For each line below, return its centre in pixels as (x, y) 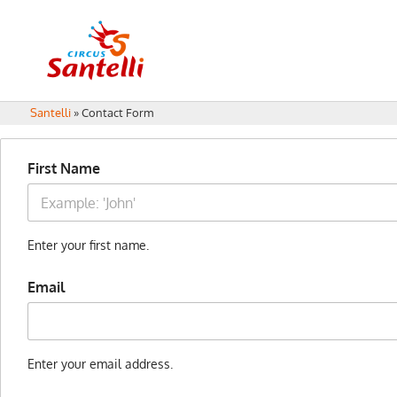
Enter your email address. (100, 363)
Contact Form (117, 113)
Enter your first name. (88, 245)
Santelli (50, 113)
